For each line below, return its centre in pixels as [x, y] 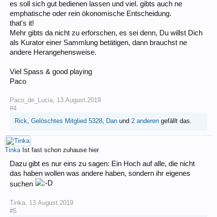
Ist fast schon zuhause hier [61, 150]
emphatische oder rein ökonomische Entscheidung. [91, 13]
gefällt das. [175, 121]
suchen [22, 184]
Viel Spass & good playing [51, 71]
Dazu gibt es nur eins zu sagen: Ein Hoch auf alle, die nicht [102, 163]
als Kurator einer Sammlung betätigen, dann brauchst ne [98, 42]
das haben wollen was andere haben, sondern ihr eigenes [100, 173]
